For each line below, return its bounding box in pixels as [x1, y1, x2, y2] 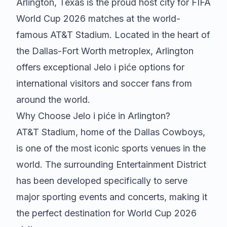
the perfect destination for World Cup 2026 [16, 208, 197, 218]
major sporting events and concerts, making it [16, 192, 207, 202]
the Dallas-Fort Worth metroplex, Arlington [16, 46, 194, 56]
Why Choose [16, 110, 73, 121]
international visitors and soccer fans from [16, 78, 192, 89]
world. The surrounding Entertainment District [16, 159, 206, 170]
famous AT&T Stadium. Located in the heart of [16, 29, 210, 40]
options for [136, 62, 184, 72]
